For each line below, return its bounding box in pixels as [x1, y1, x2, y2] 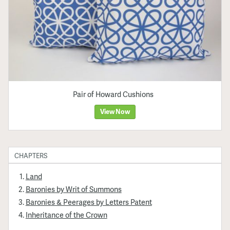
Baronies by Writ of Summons [25, 183, 122, 194]
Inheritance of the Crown [25, 209, 107, 220]
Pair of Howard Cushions [72, 89, 154, 100]
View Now [100, 107, 130, 117]
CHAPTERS [14, 151, 48, 161]
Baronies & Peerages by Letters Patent [25, 196, 152, 207]
